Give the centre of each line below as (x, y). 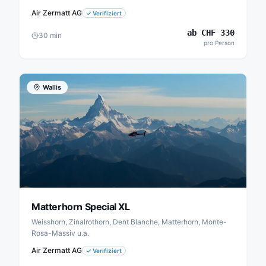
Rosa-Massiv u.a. (60, 233)
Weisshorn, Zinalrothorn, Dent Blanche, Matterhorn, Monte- (129, 222)
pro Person (219, 43)
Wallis (52, 87)
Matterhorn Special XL (81, 207)
